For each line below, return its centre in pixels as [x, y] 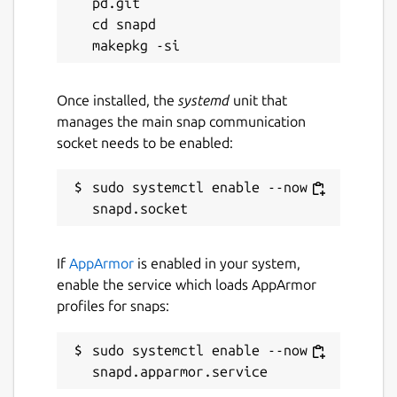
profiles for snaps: [113, 305]
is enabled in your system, [217, 263]
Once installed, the [117, 100]
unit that [258, 100]
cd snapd [124, 23]
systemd [204, 100]
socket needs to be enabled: [145, 142]
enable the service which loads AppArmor [187, 284]
